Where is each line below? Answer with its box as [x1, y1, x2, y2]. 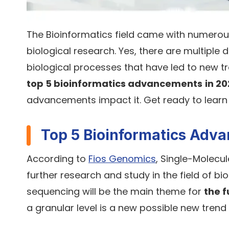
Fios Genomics [88, 152, 156, 166]
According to [27, 152, 88, 166]
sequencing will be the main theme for [27, 185, 204, 198]
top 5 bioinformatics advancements [27, 77, 202, 90]
